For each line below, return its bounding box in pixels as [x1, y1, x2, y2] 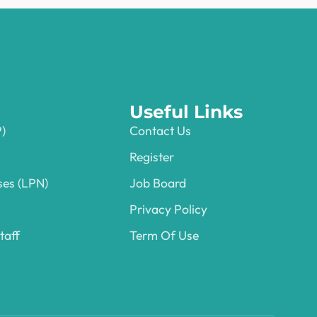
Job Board [129, 175, 187, 192]
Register [129, 149, 175, 166]
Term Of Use [129, 227, 200, 244]
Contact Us [129, 122, 192, 139]
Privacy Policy [129, 201, 208, 218]
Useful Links [129, 101, 243, 123]
